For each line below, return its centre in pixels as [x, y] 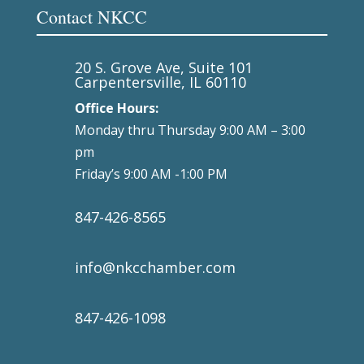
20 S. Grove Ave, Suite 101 [163, 67]
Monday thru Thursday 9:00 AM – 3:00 [190, 130]
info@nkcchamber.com [155, 267]
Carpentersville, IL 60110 [160, 82]
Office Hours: [116, 108]
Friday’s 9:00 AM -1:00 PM [151, 173]
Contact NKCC [91, 16]
